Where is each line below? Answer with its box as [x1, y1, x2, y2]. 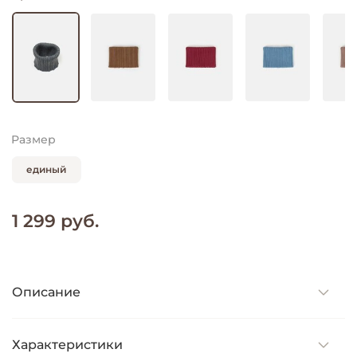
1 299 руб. [12, 210, 99, 232]
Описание [12, 284, 80, 300]
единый [26, 163, 66, 176]
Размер [11, 131, 56, 147]
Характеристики [12, 336, 123, 352]
